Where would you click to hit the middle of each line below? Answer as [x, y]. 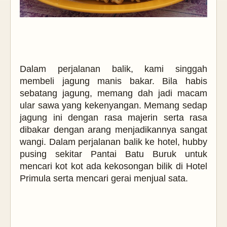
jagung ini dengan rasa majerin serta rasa [113, 118]
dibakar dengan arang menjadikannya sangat [113, 130]
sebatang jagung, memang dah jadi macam [113, 93]
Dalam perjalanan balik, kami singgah [113, 69]
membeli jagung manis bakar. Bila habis [113, 81]
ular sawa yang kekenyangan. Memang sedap [113, 106]
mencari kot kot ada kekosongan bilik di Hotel [113, 166]
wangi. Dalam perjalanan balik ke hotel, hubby [113, 142]
